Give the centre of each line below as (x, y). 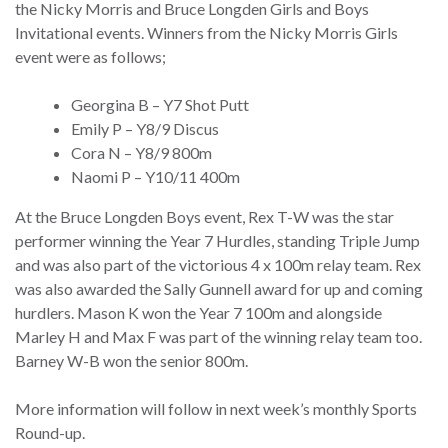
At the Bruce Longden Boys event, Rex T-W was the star (204, 217)
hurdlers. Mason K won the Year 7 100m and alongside (198, 313)
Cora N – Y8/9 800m (141, 153)
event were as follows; (90, 57)
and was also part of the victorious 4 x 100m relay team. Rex (218, 265)
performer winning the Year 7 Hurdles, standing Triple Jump (217, 241)
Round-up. (51, 433)
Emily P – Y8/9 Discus (145, 129)
